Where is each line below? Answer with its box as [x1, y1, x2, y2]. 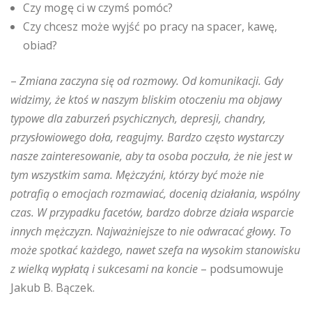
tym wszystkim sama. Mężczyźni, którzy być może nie [10, 167, 264, 182]
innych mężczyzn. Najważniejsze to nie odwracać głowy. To [10, 224, 291, 239]
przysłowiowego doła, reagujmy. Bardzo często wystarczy [10, 130, 283, 145]
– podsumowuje [198, 261, 283, 276]
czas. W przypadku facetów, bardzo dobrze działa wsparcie [10, 205, 294, 220]
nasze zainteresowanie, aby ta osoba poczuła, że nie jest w [10, 148, 292, 164]
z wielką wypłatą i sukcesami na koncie [10, 261, 198, 276]
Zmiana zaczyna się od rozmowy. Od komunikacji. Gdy [19, 73, 283, 88]
